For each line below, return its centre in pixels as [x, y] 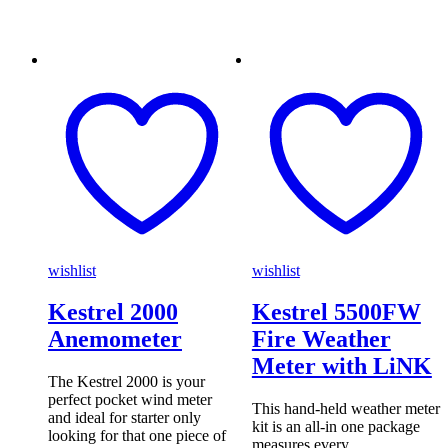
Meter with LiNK [341, 366]
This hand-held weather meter [345, 409]
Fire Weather [321, 339]
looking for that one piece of [137, 436]
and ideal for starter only [124, 418]
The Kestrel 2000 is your [126, 382]
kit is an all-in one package [335, 427]
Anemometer [115, 339]
